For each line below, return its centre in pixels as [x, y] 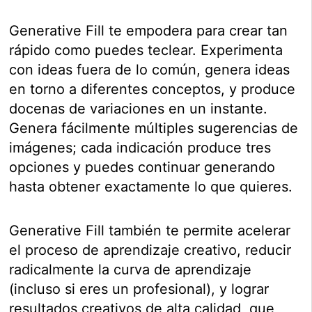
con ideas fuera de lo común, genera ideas [150, 70]
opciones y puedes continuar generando [142, 167]
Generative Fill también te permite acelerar [150, 231]
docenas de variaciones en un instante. [139, 109]
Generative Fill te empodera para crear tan [149, 31]
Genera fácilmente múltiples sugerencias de [154, 128]
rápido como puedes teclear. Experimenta [146, 50]
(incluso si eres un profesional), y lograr [139, 289]
